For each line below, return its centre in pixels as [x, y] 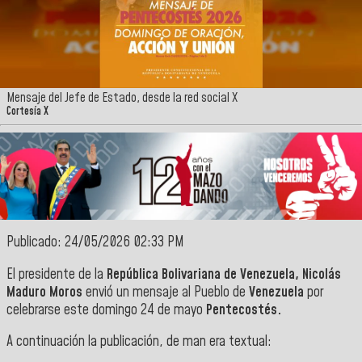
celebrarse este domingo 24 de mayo [106, 310]
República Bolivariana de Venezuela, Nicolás [224, 274]
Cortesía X [27, 112]
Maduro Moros [44, 292]
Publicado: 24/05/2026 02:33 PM [95, 243]
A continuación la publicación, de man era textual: [139, 342]
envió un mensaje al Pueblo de [167, 292]
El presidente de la [57, 274]
